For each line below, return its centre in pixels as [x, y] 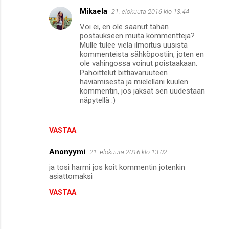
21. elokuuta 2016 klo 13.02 [128, 152]
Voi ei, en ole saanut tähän [124, 26]
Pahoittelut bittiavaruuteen [124, 72]
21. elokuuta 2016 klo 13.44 [150, 11]
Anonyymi [67, 152]
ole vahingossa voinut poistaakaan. [139, 63]
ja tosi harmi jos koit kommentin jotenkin [117, 167]
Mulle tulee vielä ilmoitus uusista [134, 45]
